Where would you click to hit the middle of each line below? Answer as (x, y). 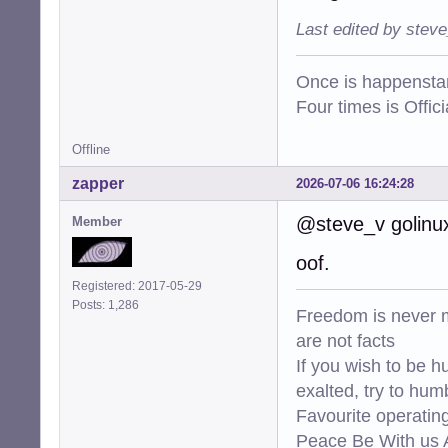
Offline (91, 149)
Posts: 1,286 (108, 304)
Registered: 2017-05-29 (137, 285)
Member (97, 221)
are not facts (345, 340)
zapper (98, 183)
